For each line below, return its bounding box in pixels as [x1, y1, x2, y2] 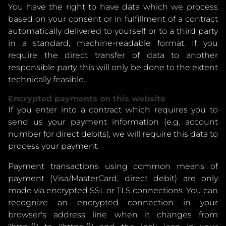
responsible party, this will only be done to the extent [8, 63, 218, 72]
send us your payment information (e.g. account [8, 117, 218, 127]
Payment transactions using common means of [8, 161, 218, 171]
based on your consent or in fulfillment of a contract [8, 14, 218, 24]
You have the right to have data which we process [8, 2, 218, 12]
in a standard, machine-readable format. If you [8, 38, 218, 48]
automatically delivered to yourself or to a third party [8, 26, 218, 36]
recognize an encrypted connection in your [8, 198, 218, 207]
